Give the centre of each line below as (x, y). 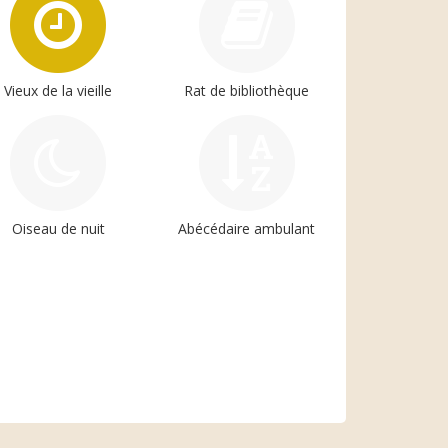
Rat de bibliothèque (247, 90)
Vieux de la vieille (58, 90)
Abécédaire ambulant (247, 228)
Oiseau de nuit (58, 228)
